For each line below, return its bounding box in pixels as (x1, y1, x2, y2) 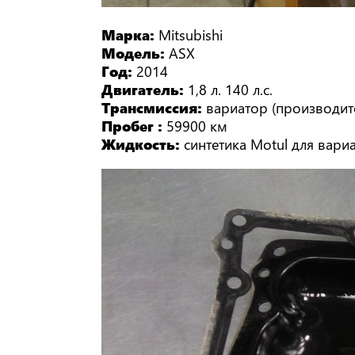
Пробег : (101, 116, 167, 136)
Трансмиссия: (101, 97, 207, 118)
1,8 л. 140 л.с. (188, 79, 273, 100)
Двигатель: (101, 79, 189, 100)
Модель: (101, 43, 170, 63)
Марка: (101, 25, 159, 45)
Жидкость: (101, 134, 185, 155)
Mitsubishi (158, 25, 223, 45)
